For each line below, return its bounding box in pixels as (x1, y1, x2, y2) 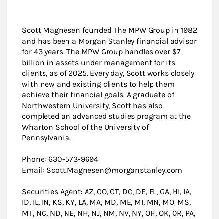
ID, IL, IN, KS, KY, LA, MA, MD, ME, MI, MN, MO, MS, (22, 197, 191, 207)
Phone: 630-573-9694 (22, 154, 98, 164)
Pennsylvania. (22, 133, 71, 143)
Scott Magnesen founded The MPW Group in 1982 (22, 25, 197, 35)
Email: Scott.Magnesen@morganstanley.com (22, 165, 182, 175)
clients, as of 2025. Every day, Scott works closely (22, 68, 194, 78)
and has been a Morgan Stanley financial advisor (22, 36, 197, 46)
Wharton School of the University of (22, 122, 149, 132)
